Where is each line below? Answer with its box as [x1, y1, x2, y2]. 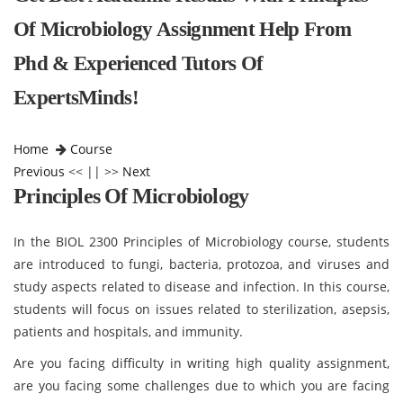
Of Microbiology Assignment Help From [13, 18, 352, 40]
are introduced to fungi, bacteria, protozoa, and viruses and [13, 255, 390, 273]
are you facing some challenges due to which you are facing [13, 377, 390, 394]
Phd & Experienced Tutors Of [13, 52, 264, 75]
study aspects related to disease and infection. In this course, [13, 278, 390, 295]
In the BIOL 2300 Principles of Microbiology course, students [13, 233, 390, 250]
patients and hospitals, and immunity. [13, 323, 243, 340]
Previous [13, 163, 65, 180]
